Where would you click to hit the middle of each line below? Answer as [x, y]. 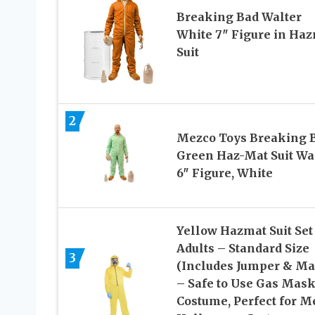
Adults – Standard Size [243, 248]
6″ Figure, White [224, 173]
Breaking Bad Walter [239, 17]
